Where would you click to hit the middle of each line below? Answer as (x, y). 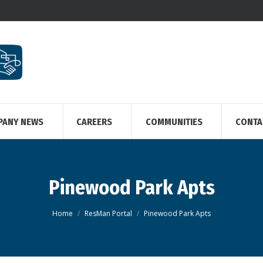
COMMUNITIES (174, 122)
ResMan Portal (108, 213)
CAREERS (95, 122)
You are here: (77, 208)
